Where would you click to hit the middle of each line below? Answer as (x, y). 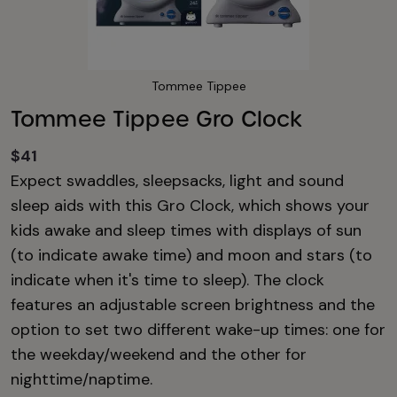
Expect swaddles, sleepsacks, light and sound (177, 181)
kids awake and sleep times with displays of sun (186, 231)
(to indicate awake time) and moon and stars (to (191, 256)
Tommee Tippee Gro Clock (157, 120)
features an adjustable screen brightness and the (193, 305)
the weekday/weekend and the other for (159, 355)
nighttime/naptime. (82, 380)
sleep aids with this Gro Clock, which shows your (190, 206)
